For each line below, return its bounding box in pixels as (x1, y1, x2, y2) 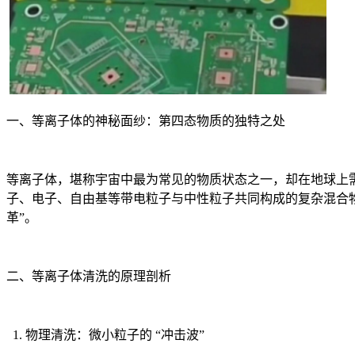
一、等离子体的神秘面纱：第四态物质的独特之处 (6, 113, 285, 128)
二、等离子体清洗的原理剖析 (6, 269, 171, 283)
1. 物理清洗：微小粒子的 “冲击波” (6, 327, 204, 342)
